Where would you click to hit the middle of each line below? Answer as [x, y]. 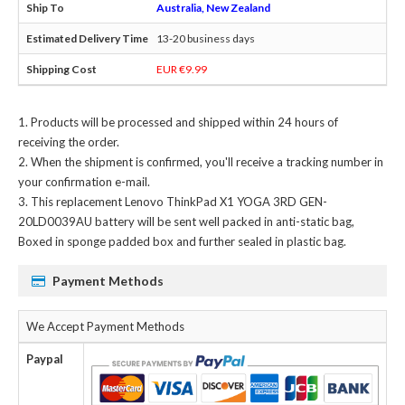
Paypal [45, 358]
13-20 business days [206, 38]
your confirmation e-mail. [84, 181]
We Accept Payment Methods [105, 326]
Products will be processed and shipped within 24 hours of [184, 122]
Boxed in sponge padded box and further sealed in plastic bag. [182, 241]
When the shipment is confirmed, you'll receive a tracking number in [207, 161]
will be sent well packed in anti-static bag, [245, 221]
